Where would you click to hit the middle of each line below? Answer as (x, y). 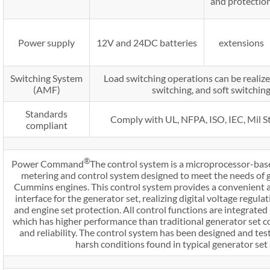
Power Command (48, 163)
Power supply (46, 42)
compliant (46, 125)
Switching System (46, 78)
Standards (46, 113)
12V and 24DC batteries (147, 42)
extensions (241, 42)
